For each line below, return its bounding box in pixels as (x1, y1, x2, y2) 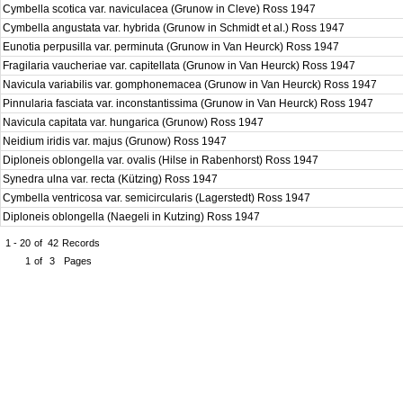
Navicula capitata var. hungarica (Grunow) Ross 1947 (3, 116, 266, 129)
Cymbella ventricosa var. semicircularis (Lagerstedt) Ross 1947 (3, 192, 313, 204)
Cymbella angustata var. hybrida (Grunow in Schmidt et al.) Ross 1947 (3, 22, 347, 34)
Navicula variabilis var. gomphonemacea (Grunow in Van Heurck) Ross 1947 (3, 78, 380, 91)
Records (62, 237, 100, 248)
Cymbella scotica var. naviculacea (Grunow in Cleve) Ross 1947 (3, 3, 318, 15)
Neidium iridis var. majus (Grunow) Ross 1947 (3, 135, 229, 148)
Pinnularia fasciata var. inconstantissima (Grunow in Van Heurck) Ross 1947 (3, 97, 376, 110)
